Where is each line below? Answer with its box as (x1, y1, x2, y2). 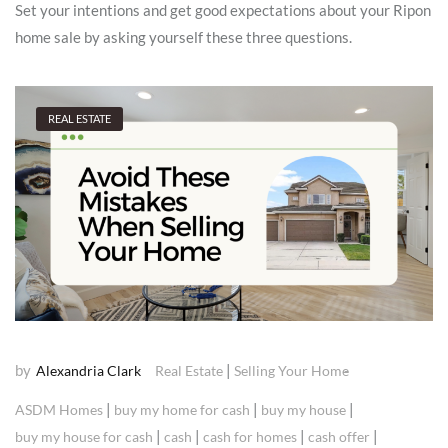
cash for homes (203, 428, 297, 446)
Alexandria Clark (36, 362, 141, 380)
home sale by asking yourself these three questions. (15, 28, 352, 47)
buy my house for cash (15, 428, 153, 446)
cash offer (308, 428, 370, 446)
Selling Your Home (234, 362, 349, 380)
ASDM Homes (15, 401, 103, 419)
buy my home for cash (114, 401, 250, 419)
